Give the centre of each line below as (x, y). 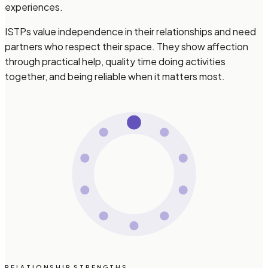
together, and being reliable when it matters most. (115, 77)
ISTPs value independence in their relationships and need (130, 32)
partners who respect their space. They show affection (127, 47)
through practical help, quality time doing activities (115, 62)
